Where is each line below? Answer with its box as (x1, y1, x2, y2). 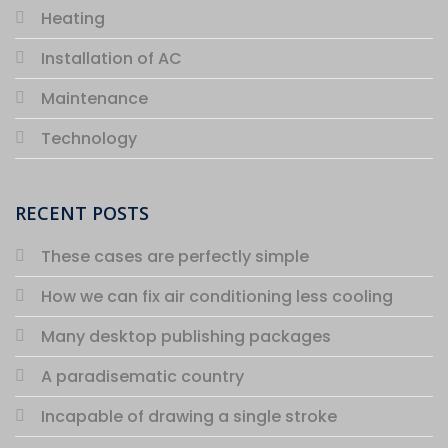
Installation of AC (40, 46, 182, 70)
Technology (40, 126, 137, 150)
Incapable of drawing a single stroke (40, 404, 337, 428)
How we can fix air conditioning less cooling (40, 284, 393, 308)
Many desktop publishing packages (40, 324, 331, 348)
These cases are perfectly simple (40, 244, 309, 268)
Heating (40, 6, 105, 30)
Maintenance (40, 86, 148, 110)
